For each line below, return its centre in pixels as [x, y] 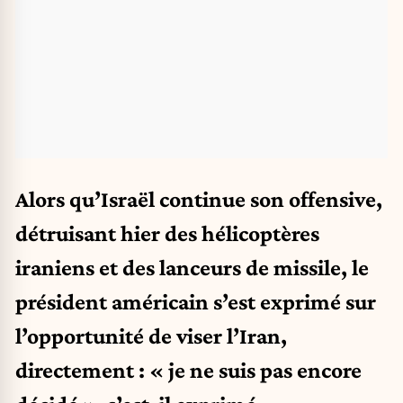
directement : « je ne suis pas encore [188, 369]
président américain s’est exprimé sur [196, 301]
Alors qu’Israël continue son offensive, [199, 198]
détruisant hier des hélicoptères [167, 233]
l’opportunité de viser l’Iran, [151, 335]
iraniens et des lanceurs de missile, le [192, 267]
